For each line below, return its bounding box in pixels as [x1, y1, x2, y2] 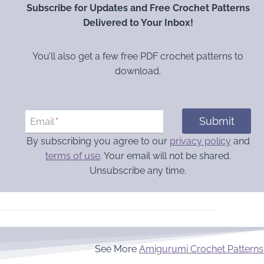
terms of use [45, 150, 100, 161]
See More [95, 243, 140, 255]
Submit [199, 114, 235, 127]
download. [115, 65, 161, 77]
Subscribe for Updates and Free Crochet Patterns [26, 2, 250, 14]
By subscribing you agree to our [26, 135, 170, 147]
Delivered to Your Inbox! [82, 17, 193, 29]
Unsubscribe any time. [90, 164, 187, 176]
